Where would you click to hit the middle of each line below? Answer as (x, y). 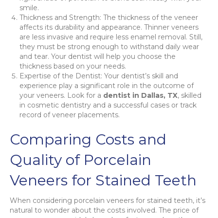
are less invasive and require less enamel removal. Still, (111, 37)
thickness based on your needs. (73, 66)
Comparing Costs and (88, 139)
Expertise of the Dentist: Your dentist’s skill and (99, 76)
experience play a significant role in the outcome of (107, 85)
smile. (29, 8)
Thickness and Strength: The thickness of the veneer (109, 17)
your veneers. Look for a (61, 95)
